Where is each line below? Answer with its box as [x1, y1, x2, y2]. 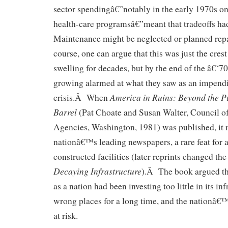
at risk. [53, 210, 78, 222]
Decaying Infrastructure [53, 165, 141, 178]
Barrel [53, 106, 77, 119]
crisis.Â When [53, 92, 110, 104]
